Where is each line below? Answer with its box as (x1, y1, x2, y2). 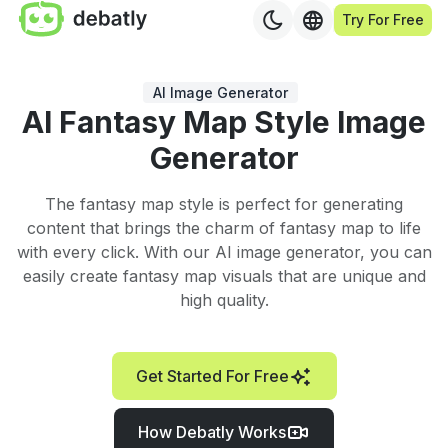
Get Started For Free (135, 366, 289, 386)
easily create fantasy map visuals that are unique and (22, 266, 426, 286)
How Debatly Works (138, 422, 286, 442)
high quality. (179, 290, 269, 310)
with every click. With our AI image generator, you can (16, 242, 432, 262)
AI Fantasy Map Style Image (22, 104, 426, 140)
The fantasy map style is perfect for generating (45, 194, 403, 214)
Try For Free (342, 11, 424, 28)
